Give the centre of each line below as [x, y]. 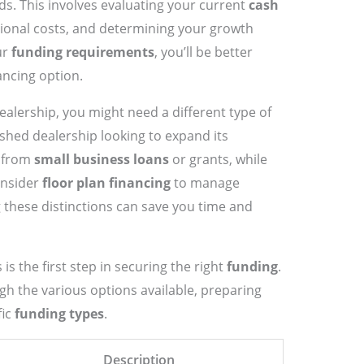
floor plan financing [106, 183]
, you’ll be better [203, 52]
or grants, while [218, 160]
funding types [59, 314]
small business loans [101, 160]
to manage [205, 183]
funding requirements [82, 52]
